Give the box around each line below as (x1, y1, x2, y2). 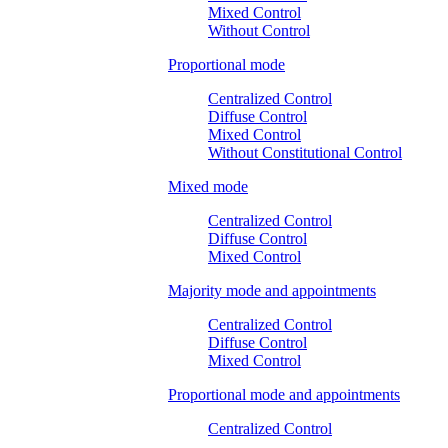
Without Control (208, 21, 310, 39)
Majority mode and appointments (168, 281, 376, 299)
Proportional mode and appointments (168, 385, 400, 403)
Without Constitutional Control (208, 143, 402, 161)
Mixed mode (168, 177, 248, 195)
